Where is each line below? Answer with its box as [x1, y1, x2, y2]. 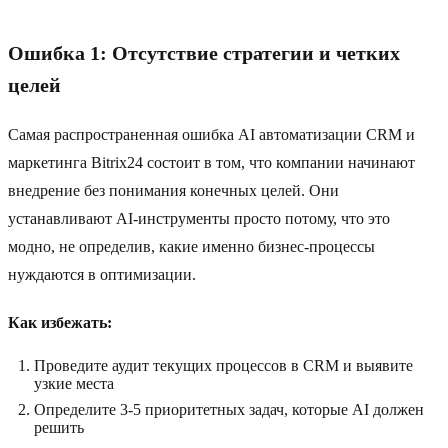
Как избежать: [8, 314, 112, 332]
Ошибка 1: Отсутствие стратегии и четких [8, 42, 400, 65]
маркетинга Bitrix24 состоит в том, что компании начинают [8, 154, 415, 172]
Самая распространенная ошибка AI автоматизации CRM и [8, 126, 415, 144]
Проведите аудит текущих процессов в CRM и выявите [34, 357, 413, 375]
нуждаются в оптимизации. [8, 266, 196, 284]
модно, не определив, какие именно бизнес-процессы [8, 238, 375, 256]
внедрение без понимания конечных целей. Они [8, 182, 339, 200]
